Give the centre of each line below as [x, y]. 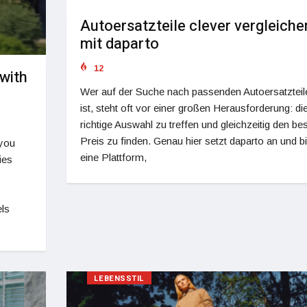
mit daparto [119, 44]
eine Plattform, [113, 157]
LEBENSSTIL [119, 279]
